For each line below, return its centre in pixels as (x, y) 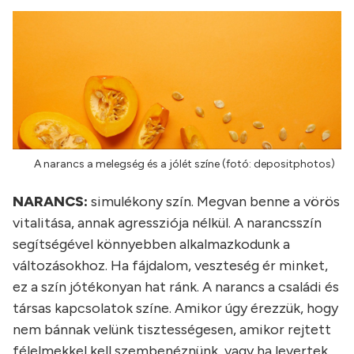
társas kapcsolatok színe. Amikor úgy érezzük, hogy (175, 308)
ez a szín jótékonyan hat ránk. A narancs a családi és (176, 286)
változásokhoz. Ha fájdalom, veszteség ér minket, (170, 265)
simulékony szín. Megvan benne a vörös (214, 201)
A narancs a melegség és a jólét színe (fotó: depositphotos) (185, 164)
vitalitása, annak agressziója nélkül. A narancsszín (167, 222)
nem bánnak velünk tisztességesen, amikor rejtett (172, 329)
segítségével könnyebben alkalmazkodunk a (151, 244)
